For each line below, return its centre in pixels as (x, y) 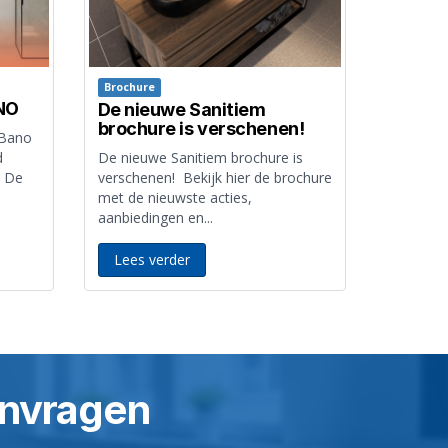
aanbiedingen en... (155, 217)
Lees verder (151, 259)
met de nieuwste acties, (174, 197)
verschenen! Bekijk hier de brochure (214, 177)
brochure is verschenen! (201, 128)
